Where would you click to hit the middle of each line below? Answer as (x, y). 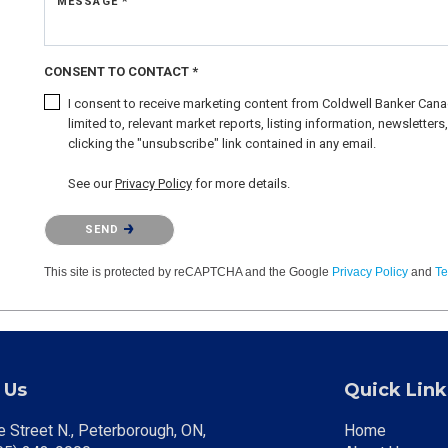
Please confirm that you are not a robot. (156, 218)
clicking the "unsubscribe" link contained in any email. (222, 143)
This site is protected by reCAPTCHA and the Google (188, 271)
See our (91, 183)
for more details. (241, 183)
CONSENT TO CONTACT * (121, 71)
